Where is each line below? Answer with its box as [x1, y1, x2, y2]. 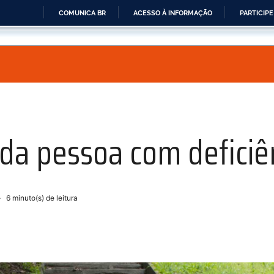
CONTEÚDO [136, 94, 175, 102]
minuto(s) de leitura [10, 193, 78, 202]
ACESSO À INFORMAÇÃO [133, 9, 212, 17]
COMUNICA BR [59, 9, 106, 17]
